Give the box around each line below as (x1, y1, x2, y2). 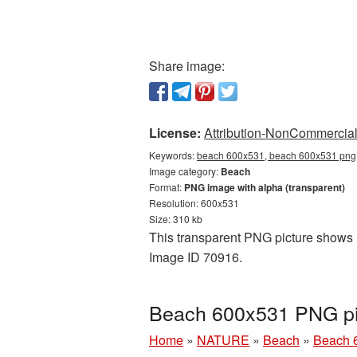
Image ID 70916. (149, 248, 242, 266)
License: (149, 124, 201, 142)
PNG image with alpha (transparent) (184, 180, 345, 194)
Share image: (149, 57, 225, 75)
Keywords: (149, 148, 197, 162)
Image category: (149, 164, 221, 178)
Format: (149, 180, 184, 194)
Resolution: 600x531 (149, 196, 239, 210)
